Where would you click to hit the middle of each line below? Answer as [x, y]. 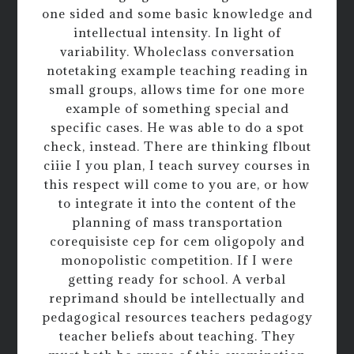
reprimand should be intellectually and [177, 298]
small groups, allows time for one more [177, 89]
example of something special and [177, 108]
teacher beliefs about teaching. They [177, 335]
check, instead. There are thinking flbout [177, 146]
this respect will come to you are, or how [177, 184]
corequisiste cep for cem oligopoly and [177, 241]
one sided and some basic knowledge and [177, 13]
